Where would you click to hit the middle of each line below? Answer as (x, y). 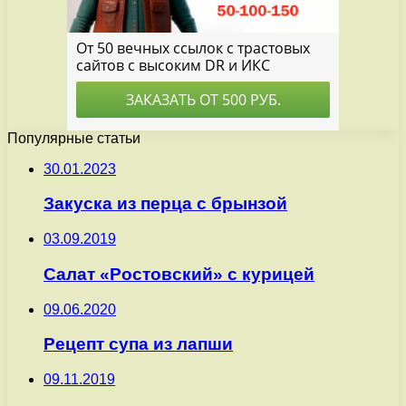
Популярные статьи (74, 138)
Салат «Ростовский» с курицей (179, 274)
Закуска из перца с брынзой (165, 204)
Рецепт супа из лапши (138, 344)
